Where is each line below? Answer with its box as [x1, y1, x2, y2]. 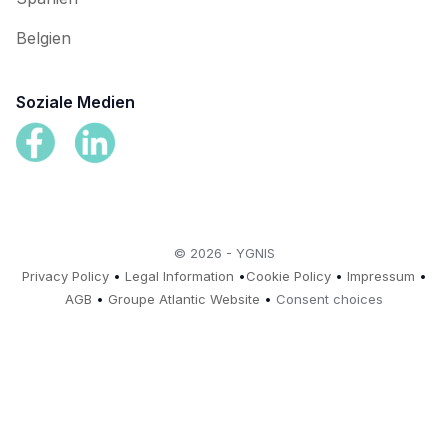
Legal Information [124, 268, 234, 284]
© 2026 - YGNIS [173, 245, 275, 261]
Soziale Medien [16, 92, 135, 112]
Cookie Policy [245, 268, 331, 284]
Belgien [16, 28, 71, 48]
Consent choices [276, 291, 383, 307]
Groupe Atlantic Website [108, 291, 260, 307]
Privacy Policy [21, 268, 109, 284]
